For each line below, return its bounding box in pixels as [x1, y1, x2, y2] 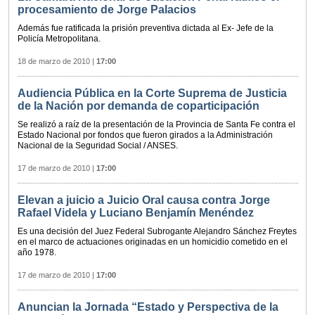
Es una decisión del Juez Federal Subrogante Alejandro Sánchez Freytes [18, 226, 297, 237]
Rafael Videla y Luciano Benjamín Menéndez [18, 207, 254, 219]
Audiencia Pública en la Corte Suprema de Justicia [18, 87, 287, 100]
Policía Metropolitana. [18, 34, 101, 44]
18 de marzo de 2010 [18, 57, 90, 66]
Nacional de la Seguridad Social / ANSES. [18, 141, 178, 151]
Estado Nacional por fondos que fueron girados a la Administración [18, 130, 273, 141]
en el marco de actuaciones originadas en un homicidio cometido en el [18, 237, 288, 247]
